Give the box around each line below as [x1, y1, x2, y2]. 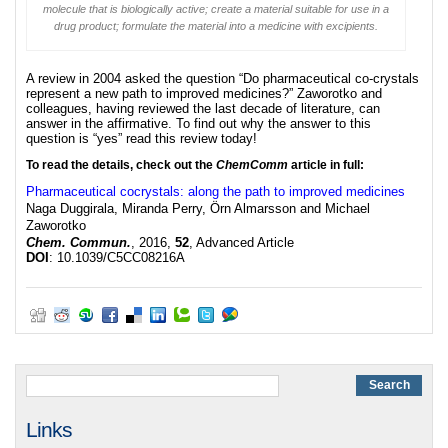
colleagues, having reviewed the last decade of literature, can [26, 101, 380, 116]
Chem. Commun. [26, 235, 131, 250]
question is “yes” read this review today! [26, 131, 257, 146]
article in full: [288, 158, 364, 172]
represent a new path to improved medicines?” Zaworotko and [26, 86, 382, 101]
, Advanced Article [189, 235, 294, 250]
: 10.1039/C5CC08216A [49, 250, 185, 265]
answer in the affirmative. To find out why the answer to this [26, 116, 371, 131]
